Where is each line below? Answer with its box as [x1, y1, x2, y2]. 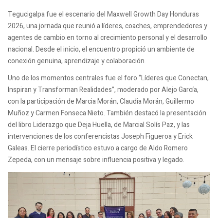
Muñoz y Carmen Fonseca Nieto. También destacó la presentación [8, 108, 206, 119]
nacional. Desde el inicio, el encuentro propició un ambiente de [8, 44, 195, 54]
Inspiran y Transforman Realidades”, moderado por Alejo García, [8, 85, 199, 95]
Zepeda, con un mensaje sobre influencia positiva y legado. [8, 155, 184, 165]
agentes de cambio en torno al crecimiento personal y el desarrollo [8, 32, 207, 43]
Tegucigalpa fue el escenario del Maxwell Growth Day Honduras [8, 9, 199, 19]
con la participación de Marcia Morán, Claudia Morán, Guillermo [8, 96, 194, 107]
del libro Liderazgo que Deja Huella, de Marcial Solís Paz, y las [8, 120, 190, 130]
